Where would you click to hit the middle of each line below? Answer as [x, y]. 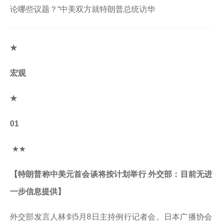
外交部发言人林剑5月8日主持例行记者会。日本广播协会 [111, 217]
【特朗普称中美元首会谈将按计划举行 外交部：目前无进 [111, 174]
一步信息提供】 [38, 192]
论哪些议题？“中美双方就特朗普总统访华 [83, 9]
